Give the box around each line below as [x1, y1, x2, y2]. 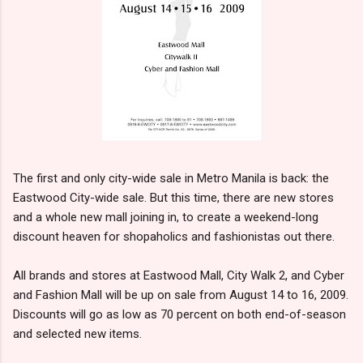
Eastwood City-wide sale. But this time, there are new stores [13, 190, 334, 205]
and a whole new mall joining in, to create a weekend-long [13, 209, 318, 224]
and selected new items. [13, 326, 142, 341]
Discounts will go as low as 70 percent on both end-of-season [13, 306, 346, 322]
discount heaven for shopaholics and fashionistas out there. [13, 228, 335, 244]
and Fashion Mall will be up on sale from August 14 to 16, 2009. [13, 287, 348, 302]
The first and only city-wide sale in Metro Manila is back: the [13, 170, 329, 186]
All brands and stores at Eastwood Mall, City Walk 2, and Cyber [13, 267, 344, 283]
